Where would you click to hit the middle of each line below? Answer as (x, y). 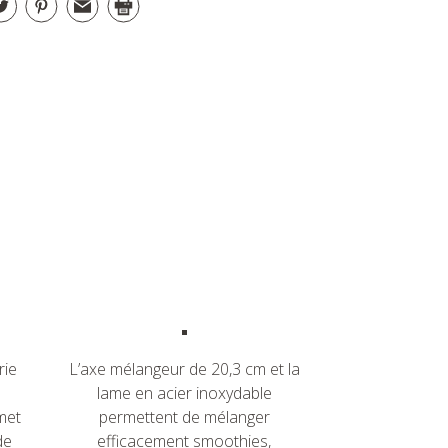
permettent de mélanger (184, 417)
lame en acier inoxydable (184, 393)
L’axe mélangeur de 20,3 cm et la (184, 369)
